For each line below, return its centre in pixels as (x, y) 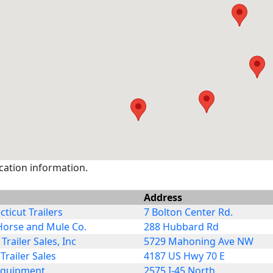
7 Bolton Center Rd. (188, 212)
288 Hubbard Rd (181, 227)
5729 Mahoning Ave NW (198, 241)
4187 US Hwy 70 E (184, 256)
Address (163, 197)
